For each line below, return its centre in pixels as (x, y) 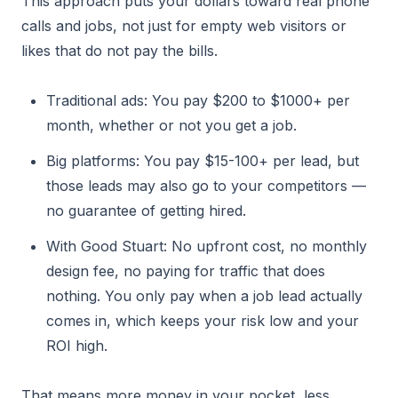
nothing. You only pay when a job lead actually (204, 296)
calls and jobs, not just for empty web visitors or (184, 26)
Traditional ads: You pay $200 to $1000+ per (198, 100)
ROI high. (77, 346)
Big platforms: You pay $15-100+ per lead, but (203, 161)
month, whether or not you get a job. (171, 125)
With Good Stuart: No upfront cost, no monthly (207, 246)
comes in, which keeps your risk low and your (203, 321)
